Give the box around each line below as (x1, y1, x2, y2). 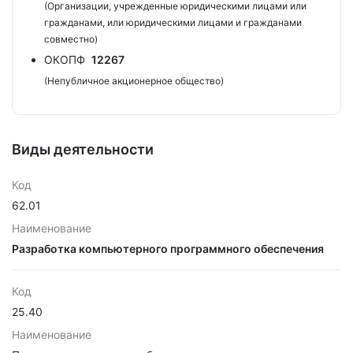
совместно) (44, 33, 98, 45)
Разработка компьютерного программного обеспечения (12, 242, 324, 255)
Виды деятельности (12, 141, 154, 158)
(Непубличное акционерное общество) (44, 75, 224, 87)
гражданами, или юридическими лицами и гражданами (44, 17, 302, 28)
